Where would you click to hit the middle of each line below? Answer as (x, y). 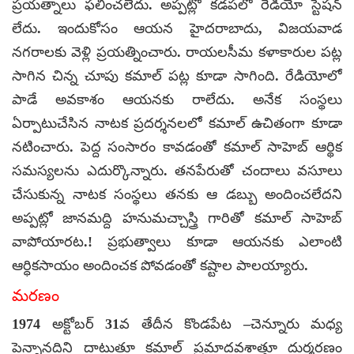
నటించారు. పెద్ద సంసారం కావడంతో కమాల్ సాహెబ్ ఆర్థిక (177, 147)
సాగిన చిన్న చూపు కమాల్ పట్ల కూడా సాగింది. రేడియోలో (177, 75)
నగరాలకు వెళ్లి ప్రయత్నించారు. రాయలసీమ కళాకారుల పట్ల (177, 52)
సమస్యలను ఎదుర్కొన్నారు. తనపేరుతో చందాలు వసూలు (177, 170)
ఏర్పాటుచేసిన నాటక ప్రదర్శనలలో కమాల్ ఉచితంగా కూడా (177, 123)
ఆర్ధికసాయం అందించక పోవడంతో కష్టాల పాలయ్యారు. (160, 265)
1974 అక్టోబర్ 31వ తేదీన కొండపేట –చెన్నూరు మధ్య (177, 324)
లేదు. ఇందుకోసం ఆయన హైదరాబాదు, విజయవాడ (177, 28)
